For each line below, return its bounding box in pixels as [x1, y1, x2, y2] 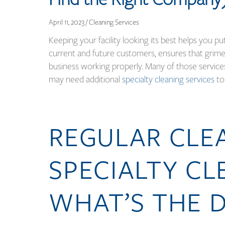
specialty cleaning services [122, 72, 215, 86]
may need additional [49, 72, 123, 86]
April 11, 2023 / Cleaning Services [49, 17, 140, 27]
